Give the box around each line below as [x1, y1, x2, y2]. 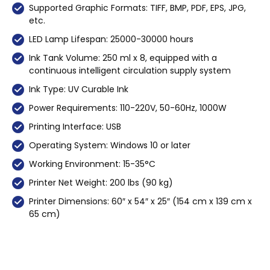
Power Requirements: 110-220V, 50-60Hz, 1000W [29, 101, 227, 114]
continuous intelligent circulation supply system [29, 64, 231, 77]
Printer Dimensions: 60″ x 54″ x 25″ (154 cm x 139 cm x [29, 195, 252, 207]
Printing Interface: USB [29, 120, 121, 133]
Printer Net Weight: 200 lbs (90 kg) [29, 176, 173, 189]
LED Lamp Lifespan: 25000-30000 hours [29, 33, 193, 45]
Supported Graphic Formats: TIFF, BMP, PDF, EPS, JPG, [29, 1, 246, 14]
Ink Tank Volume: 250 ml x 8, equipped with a [29, 51, 217, 64]
